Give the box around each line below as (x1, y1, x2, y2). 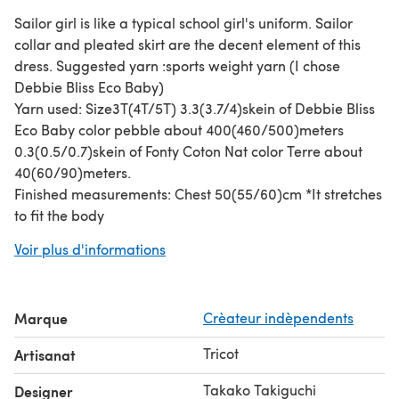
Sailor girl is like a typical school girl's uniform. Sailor (14, 12, 353, 32)
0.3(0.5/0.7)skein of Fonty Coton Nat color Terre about (14, 141, 362, 160)
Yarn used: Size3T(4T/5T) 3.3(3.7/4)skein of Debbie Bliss (14, 98, 375, 118)
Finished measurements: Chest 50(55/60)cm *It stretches (14, 183, 382, 203)
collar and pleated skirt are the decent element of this (14, 34, 361, 53)
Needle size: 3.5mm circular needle (14, 248, 241, 267)
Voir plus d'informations (14, 239, 166, 258)
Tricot (203, 343, 239, 362)
